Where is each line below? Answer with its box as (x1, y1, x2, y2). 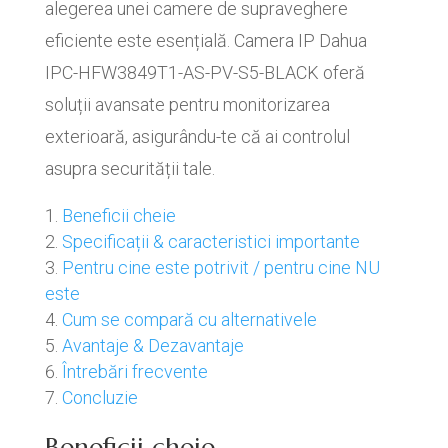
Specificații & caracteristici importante (61, 231, 360, 252)
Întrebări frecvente (61, 361, 208, 382)
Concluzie (61, 387, 138, 408)
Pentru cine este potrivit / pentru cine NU (61, 257, 380, 278)
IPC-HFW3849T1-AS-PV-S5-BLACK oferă (44, 62, 365, 83)
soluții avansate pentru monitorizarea (44, 94, 330, 115)
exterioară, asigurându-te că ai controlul (44, 126, 350, 147)
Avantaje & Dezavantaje (61, 335, 244, 356)
